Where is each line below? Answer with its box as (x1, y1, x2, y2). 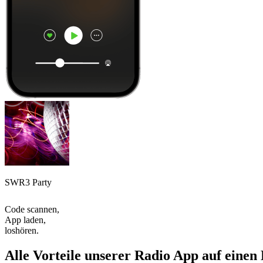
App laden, (5, 214, 46, 225)
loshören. (5, 225, 39, 235)
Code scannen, (5, 204, 59, 214)
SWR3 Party (5, 177, 52, 187)
